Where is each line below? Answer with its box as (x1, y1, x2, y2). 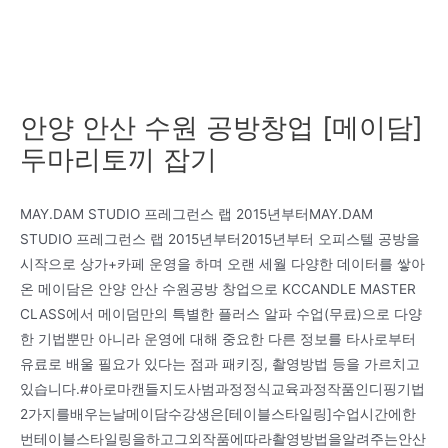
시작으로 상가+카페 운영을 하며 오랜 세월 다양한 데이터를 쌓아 (20, 255, 425, 272)
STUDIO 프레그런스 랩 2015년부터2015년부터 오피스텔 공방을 (20, 230, 420, 247)
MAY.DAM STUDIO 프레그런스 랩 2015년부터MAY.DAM (20, 205, 373, 222)
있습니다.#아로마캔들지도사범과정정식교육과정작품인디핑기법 (20, 380, 425, 397)
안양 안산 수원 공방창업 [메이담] (20, 109, 423, 144)
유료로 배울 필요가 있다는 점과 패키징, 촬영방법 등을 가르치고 (20, 355, 420, 372)
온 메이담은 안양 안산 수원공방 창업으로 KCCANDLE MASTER (20, 280, 416, 297)
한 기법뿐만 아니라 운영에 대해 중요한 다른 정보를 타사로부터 (20, 330, 416, 347)
